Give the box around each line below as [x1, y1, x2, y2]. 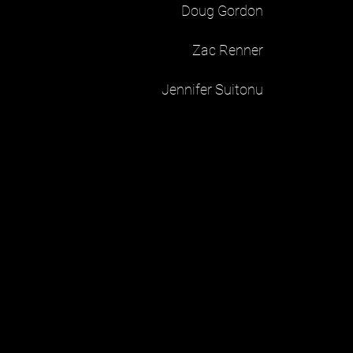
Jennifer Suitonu [161, 81, 263, 98]
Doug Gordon [180, 2, 263, 19]
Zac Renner [191, 42, 263, 58]
